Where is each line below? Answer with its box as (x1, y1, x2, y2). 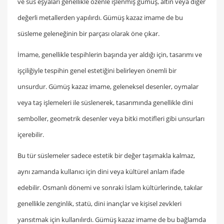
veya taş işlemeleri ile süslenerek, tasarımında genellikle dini (17, 98, 193, 107)
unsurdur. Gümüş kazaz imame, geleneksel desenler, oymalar (17, 82, 198, 91)
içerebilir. (17, 130, 44, 139)
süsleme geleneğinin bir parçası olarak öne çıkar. (17, 29, 159, 38)
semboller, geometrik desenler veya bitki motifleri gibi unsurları (17, 114, 204, 123)
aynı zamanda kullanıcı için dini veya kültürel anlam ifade (17, 167, 184, 176)
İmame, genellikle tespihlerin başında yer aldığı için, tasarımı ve (17, 50, 202, 59)
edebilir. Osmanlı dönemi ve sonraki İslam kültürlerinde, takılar (17, 183, 202, 192)
